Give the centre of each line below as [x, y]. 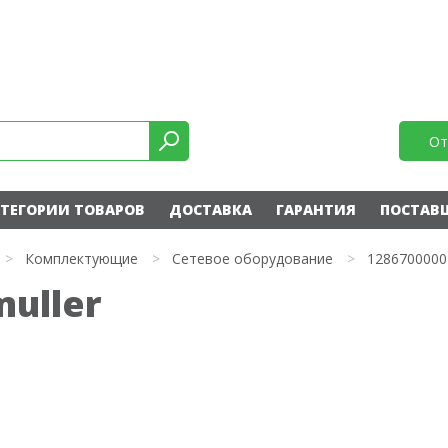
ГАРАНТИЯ [315, 209]
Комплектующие [81, 258]
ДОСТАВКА [210, 209]
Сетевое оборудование [252, 258]
